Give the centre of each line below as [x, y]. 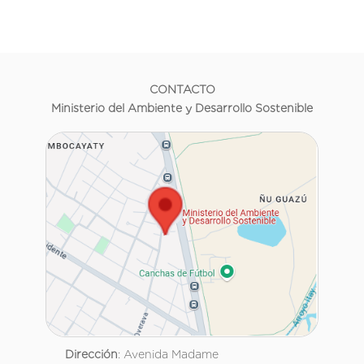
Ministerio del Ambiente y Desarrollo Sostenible [182, 108]
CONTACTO [182, 90]
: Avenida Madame [168, 354]
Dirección [91, 354]
